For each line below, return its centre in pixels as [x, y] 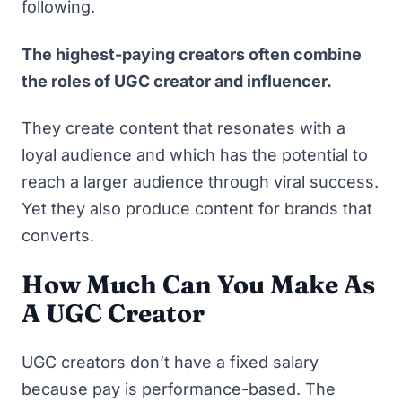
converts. [60, 236]
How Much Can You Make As [198, 284]
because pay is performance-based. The [179, 389]
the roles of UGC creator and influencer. [179, 81]
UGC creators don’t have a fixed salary [170, 362]
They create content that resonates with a [184, 128]
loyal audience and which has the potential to [195, 155]
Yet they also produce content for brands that [197, 209]
